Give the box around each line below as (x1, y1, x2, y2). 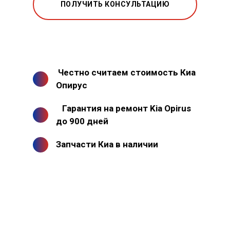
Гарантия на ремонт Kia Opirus (62, 103, 191, 114)
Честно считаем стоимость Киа (57, 67, 196, 78)
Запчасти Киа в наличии (56, 139, 158, 150)
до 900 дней (56, 116, 108, 127)
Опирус (56, 80, 87, 91)
